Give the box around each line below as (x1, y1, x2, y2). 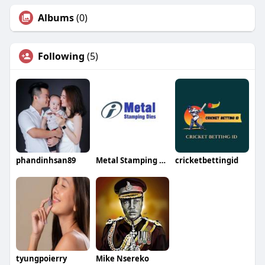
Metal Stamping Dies (159, 154, 166, 166)
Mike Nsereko (95, 253, 149, 264)
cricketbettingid (175, 154, 239, 166)
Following (37, 49, 85, 63)
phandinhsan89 (15, 154, 76, 166)
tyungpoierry (15, 253, 67, 264)
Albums (37, 11, 74, 24)
